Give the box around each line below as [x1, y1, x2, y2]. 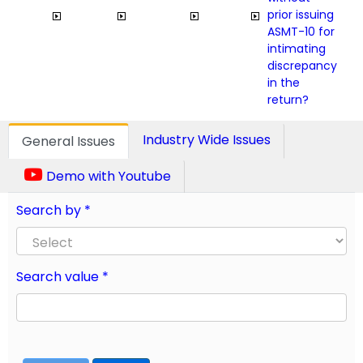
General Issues [22, 131, 115, 151]
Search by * [16, 200, 91, 220]
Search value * [16, 267, 109, 286]
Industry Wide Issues [143, 130, 271, 149]
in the [267, 74, 300, 91]
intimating [267, 40, 326, 57]
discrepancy [267, 57, 337, 74]
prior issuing [267, 6, 334, 23]
